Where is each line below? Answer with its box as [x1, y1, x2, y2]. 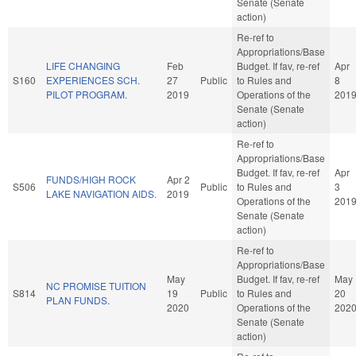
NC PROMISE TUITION [46, 278, 146, 292]
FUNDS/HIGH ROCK [46, 172, 136, 186]
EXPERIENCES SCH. [46, 72, 140, 87]
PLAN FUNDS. [46, 292, 110, 307]
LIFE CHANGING [46, 58, 120, 72]
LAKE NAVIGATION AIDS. [46, 186, 157, 200]
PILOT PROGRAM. [46, 87, 127, 101]
